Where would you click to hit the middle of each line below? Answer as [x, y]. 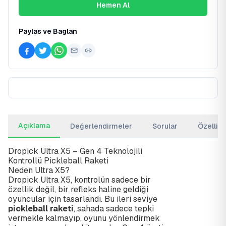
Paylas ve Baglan [48, 31]
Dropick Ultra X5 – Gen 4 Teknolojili [75, 151]
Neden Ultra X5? [39, 170]
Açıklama [34, 126]
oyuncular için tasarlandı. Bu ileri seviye [83, 199]
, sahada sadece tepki [114, 209]
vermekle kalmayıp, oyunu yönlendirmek [84, 218]
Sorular [165, 126]
